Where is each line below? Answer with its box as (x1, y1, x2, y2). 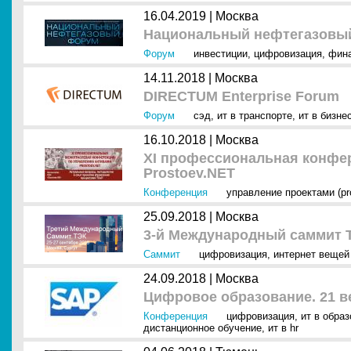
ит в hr (268, 322, 299, 334)
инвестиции (194, 48, 248, 60)
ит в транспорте (217, 110, 292, 121)
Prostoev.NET (143, 165, 235, 181)
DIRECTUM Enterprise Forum (143, 89, 339, 104)
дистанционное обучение (143, 322, 262, 334)
